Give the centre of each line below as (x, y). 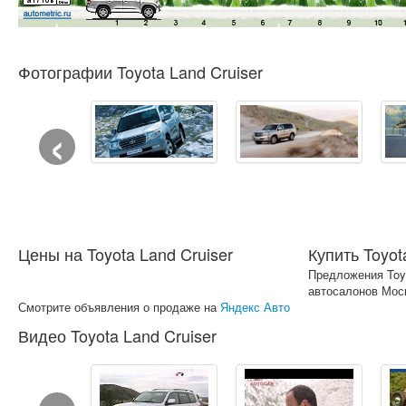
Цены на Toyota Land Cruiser (126, 254)
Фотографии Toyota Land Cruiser (140, 72)
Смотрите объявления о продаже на (119, 307)
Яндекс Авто (255, 307)
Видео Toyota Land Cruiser (117, 335)
